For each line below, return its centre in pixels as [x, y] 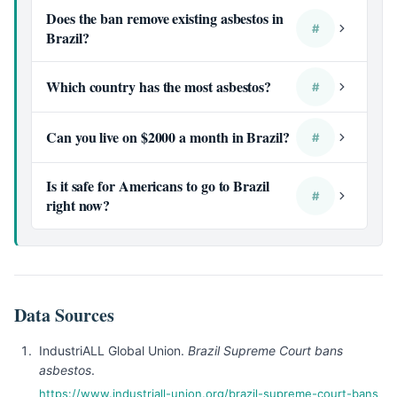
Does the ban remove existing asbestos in [165, 18]
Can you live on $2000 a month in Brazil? [168, 137]
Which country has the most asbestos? [159, 86]
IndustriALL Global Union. [113, 350]
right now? [78, 205]
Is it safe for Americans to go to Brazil [158, 186]
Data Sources [64, 315]
